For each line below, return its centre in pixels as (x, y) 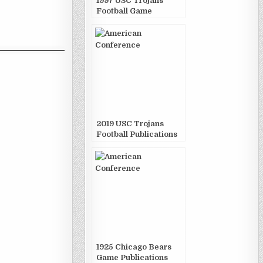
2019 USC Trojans (130, 124)
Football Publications (136, 134)
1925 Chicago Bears (134, 247)
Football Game (124, 11)
